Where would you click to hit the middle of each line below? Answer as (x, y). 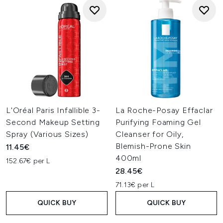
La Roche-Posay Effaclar (164, 110)
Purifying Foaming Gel (158, 122)
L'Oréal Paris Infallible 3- (53, 110)
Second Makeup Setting (53, 122)
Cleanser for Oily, (150, 134)
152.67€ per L (28, 161)
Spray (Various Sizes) (47, 134)
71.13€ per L (135, 185)
